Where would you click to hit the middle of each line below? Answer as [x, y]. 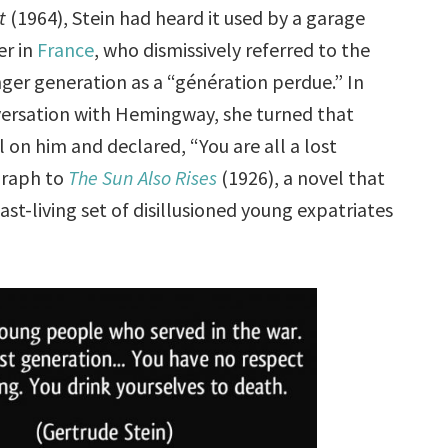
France [66, 49]
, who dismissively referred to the [232, 49]
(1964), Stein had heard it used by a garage [186, 17]
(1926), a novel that [301, 177]
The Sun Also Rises [143, 177]
